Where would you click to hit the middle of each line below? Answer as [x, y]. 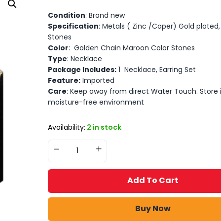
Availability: [66, 127]
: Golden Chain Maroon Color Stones [131, 48]
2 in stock [104, 127]
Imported [97, 80]
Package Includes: [82, 69]
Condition [66, 15]
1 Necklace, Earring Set [156, 69]
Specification [73, 26]
